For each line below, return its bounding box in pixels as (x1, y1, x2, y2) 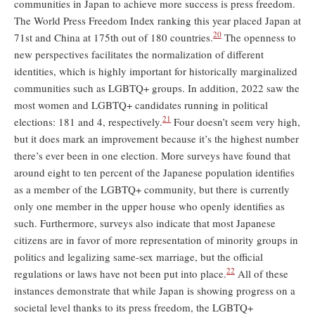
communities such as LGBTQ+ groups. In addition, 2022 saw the (14, 81, 300, 95)
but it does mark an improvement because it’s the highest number (14, 131, 299, 146)
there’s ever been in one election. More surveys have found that (14, 148, 290, 162)
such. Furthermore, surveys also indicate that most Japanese (14, 216, 276, 230)
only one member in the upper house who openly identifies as (14, 199, 285, 213)
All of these (235, 266, 288, 281)
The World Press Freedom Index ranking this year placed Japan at (14, 13, 301, 27)
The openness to (221, 30, 296, 44)
